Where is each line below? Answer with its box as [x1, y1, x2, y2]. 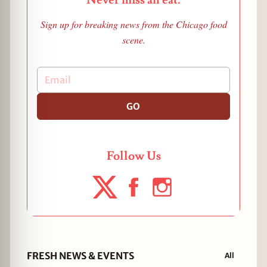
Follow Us [106, 148, 161, 164]
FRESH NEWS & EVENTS [27, 249, 134, 262]
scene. [122, 33, 145, 46]
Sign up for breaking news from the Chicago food [40, 17, 227, 30]
